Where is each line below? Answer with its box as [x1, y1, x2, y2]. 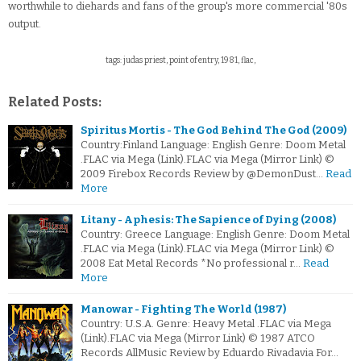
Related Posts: [8, 94, 102, 110]
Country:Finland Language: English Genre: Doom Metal [81, 139, 346, 151]
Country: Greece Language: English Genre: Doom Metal [81, 228, 350, 241]
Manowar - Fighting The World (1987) [81, 303, 286, 316]
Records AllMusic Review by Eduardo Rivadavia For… [81, 346, 338, 359]
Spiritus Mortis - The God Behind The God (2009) [81, 124, 346, 137]
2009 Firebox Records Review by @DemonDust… [81, 168, 323, 180]
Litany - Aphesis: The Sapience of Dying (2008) [81, 214, 336, 226]
